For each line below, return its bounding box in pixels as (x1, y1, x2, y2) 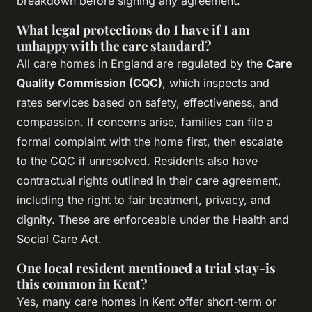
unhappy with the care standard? (17, 36, 212, 54)
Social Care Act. (17, 231, 102, 246)
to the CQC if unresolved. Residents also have (17, 153, 258, 168)
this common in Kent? (17, 274, 148, 292)
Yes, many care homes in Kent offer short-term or (17, 294, 276, 309)
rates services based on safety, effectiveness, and (17, 95, 279, 109)
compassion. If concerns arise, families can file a (17, 114, 273, 129)
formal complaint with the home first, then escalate (17, 134, 283, 148)
